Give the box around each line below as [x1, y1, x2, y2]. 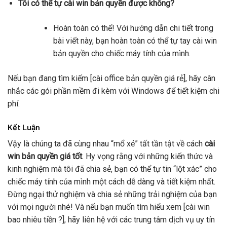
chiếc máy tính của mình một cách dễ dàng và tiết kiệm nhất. [8, 176, 215, 186]
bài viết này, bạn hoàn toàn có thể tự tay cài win [53, 35, 217, 46]
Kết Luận [8, 122, 40, 132]
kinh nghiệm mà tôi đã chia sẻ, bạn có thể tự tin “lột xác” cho [8, 164, 217, 174]
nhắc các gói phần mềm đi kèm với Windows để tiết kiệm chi [8, 86, 219, 96]
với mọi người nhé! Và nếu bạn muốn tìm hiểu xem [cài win [8, 202, 210, 212]
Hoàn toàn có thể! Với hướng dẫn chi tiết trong [53, 23, 213, 33]
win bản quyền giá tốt [8, 151, 82, 161]
